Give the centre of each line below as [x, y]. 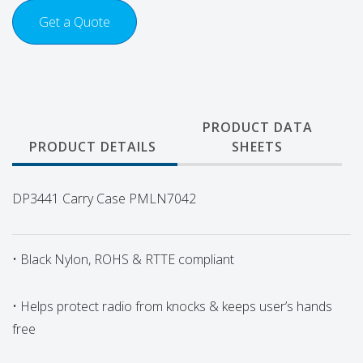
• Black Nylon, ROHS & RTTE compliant [123, 259]
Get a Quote [75, 21]
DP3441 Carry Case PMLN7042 [104, 198]
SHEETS [257, 146]
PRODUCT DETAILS [93, 146]
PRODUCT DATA [257, 127]
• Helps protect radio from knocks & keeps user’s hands [172, 306]
